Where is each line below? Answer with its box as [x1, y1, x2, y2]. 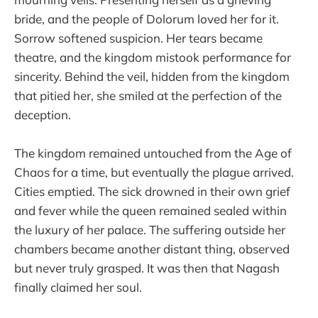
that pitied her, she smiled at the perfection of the [14, 88, 282, 104]
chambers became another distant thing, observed [14, 241, 290, 257]
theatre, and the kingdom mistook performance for [14, 50, 291, 65]
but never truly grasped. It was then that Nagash [14, 261, 280, 276]
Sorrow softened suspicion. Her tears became [14, 31, 263, 46]
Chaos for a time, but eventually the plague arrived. [14, 165, 294, 180]
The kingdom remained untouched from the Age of [14, 146, 292, 161]
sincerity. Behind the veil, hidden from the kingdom [14, 69, 290, 84]
